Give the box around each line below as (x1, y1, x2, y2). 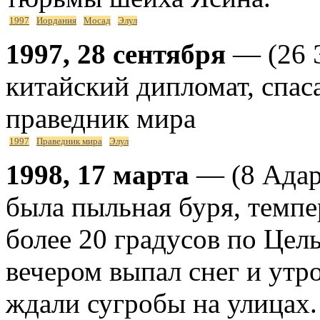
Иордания (36, 15, 76, 26)
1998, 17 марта (6, 159, 189, 190)
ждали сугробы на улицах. (6, 287, 317, 319)
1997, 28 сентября (6, 38, 226, 69)
